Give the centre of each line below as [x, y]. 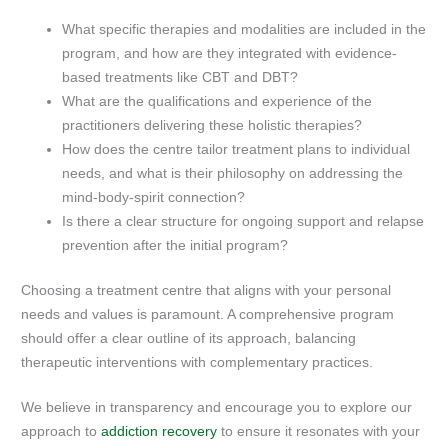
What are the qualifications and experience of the [217, 101]
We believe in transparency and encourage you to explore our [217, 408]
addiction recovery [159, 432]
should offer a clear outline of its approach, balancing [189, 338]
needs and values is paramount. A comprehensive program [208, 314]
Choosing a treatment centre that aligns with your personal [206, 290]
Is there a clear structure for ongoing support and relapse [243, 221]
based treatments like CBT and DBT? [180, 77]
